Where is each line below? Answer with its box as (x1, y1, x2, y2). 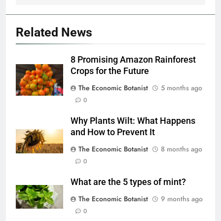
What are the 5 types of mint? (71, 177, 186, 187)
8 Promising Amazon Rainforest (71, 55, 196, 65)
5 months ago (161, 83, 202, 93)
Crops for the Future (71, 66, 149, 76)
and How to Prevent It (71, 127, 155, 138)
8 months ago (161, 144, 202, 154)
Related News (16, 25, 92, 40)
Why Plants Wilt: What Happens (71, 116, 195, 126)
